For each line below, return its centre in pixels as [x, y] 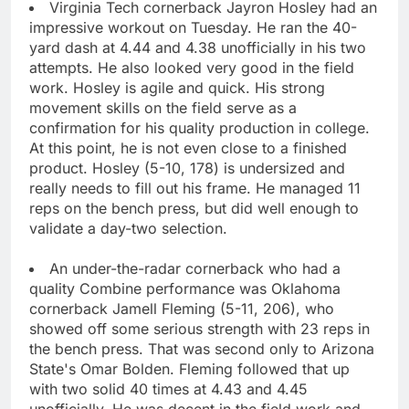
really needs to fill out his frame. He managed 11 [195, 188]
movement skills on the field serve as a [163, 107]
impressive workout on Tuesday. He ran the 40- [193, 27]
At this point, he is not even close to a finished [188, 147]
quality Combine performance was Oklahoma [185, 288]
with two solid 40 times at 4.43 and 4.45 [168, 388]
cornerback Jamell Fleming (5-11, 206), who [182, 308]
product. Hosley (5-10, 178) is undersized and [187, 168]
